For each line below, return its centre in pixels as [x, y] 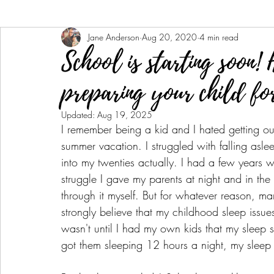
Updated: [79, 114]
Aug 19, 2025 [125, 114]
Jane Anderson [114, 37]
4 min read [219, 37]
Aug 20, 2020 [169, 37]
